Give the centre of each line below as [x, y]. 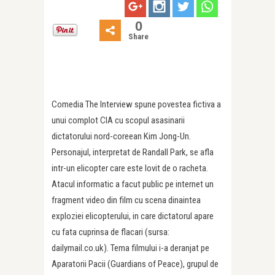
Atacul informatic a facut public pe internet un [133, 184]
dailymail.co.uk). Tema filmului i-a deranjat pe [130, 248]
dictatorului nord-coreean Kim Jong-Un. [121, 136]
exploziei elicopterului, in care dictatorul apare [133, 216]
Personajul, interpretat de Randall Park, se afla [133, 152]
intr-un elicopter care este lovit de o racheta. [130, 168]
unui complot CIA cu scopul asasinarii [118, 120]
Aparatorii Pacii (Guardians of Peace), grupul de [135, 264]
